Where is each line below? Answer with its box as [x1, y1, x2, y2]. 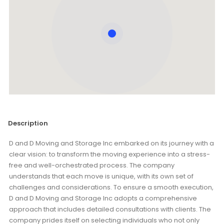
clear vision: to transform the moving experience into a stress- [9, 149, 210, 159]
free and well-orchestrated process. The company [9, 160, 174, 170]
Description [8, 118, 48, 128]
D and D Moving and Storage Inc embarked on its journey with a [9, 138, 214, 148]
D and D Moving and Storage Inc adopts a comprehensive [9, 193, 197, 203]
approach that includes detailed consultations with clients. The [9, 204, 211, 214]
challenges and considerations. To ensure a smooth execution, [9, 182, 213, 192]
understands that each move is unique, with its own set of [9, 171, 193, 181]
